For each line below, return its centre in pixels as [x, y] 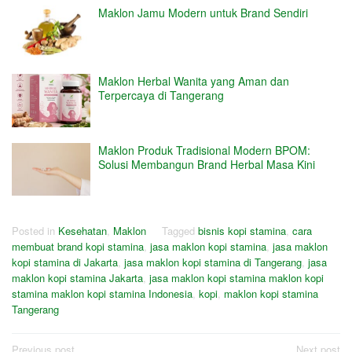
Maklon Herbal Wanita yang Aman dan [194, 81]
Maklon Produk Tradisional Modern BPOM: [204, 150]
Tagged [180, 231]
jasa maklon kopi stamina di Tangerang [213, 262]
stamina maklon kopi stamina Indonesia [102, 294]
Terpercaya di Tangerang [161, 95]
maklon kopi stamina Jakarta [77, 278]
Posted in [35, 231]
